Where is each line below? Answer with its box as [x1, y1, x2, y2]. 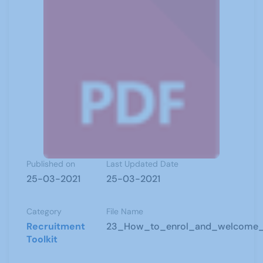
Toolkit [26, 233, 58, 245]
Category [26, 206, 62, 217]
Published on [26, 159, 75, 169]
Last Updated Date [106, 159, 178, 169]
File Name [106, 206, 143, 217]
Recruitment [26, 220, 85, 232]
